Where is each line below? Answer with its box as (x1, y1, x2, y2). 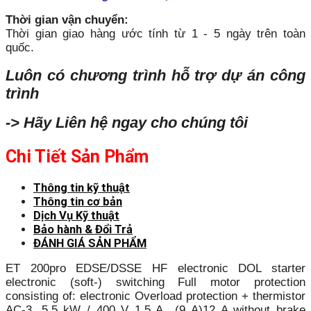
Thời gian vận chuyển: (6, 13, 128, 27)
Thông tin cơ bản (33, 194, 122, 208)
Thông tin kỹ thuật (33, 180, 130, 194)
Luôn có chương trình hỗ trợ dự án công (6, 66, 305, 84)
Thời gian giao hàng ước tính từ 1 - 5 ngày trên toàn (6, 27, 305, 41)
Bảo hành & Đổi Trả (33, 222, 133, 236)
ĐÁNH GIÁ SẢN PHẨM (33, 236, 146, 250)
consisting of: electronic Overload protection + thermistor (6, 289, 305, 303)
